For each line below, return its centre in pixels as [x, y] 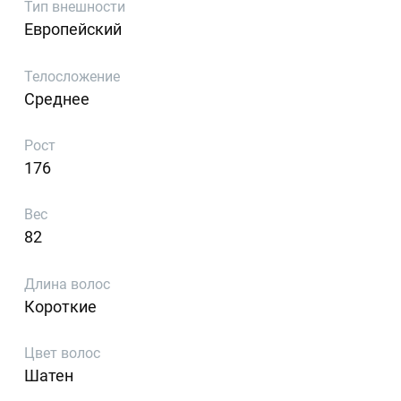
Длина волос [68, 284]
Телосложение [73, 76]
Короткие [61, 306]
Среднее [57, 98]
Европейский [73, 30]
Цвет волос [63, 354]
